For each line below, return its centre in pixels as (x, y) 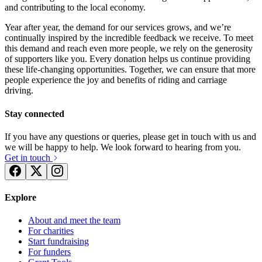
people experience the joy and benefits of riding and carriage (116, 80)
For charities (51, 231)
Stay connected (35, 113)
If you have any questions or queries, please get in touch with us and (130, 136)
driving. (19, 91)
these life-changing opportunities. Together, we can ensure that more (130, 70)
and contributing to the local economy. (75, 8)
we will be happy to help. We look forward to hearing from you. (123, 147)
